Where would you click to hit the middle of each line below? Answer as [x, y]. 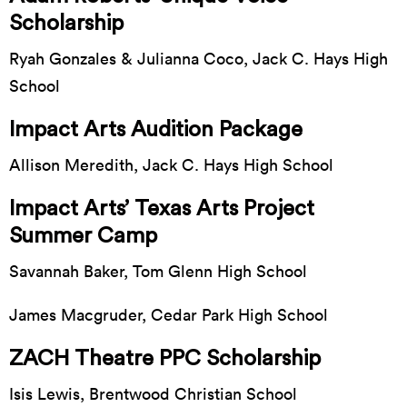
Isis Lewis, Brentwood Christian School [153, 393]
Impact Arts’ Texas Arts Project [162, 208]
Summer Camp [83, 236]
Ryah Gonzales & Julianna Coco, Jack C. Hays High [199, 58]
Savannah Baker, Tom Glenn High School [158, 271]
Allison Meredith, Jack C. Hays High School [171, 164]
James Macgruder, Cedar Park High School [169, 314]
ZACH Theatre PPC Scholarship [165, 358]
